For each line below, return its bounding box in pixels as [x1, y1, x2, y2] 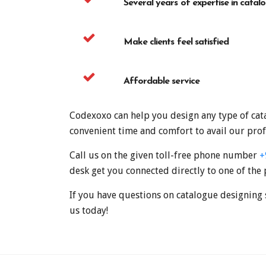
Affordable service [123, 76, 199, 86]
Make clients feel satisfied [123, 37, 229, 47]
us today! [69, 204, 108, 216]
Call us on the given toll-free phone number [69, 149, 259, 161]
